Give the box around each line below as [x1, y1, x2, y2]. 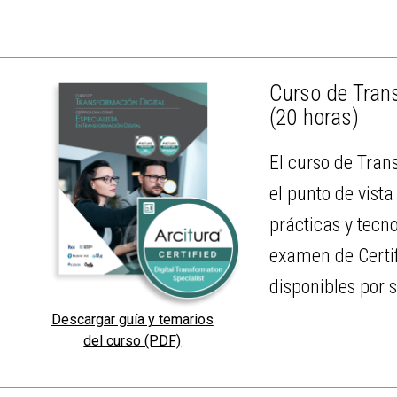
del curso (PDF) [83, 332, 182, 350]
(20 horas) [269, 104, 359, 130]
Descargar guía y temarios [51, 311, 214, 329]
